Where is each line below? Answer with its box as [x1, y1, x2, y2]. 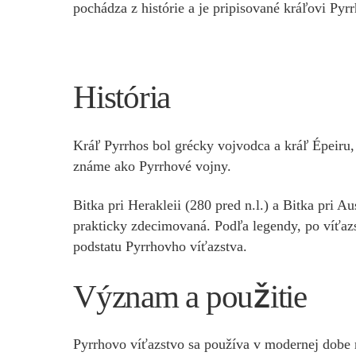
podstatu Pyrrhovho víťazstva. [73, 238, 247, 255]
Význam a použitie [73, 277, 307, 315]
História [73, 79, 171, 116]
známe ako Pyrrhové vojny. [73, 157, 231, 174]
